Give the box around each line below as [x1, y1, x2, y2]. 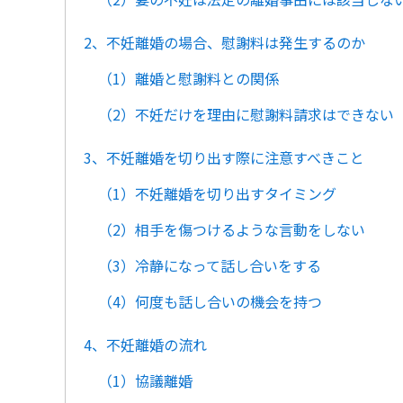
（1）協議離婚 [98, 370, 193, 391]
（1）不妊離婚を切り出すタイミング [98, 183, 336, 204]
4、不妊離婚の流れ [84, 334, 207, 355]
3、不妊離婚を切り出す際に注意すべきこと [84, 147, 364, 168]
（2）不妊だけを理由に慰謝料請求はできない [98, 103, 394, 125]
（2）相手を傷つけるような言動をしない [98, 219, 365, 240]
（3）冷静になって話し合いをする [98, 255, 321, 276]
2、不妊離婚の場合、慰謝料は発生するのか [84, 31, 365, 53]
